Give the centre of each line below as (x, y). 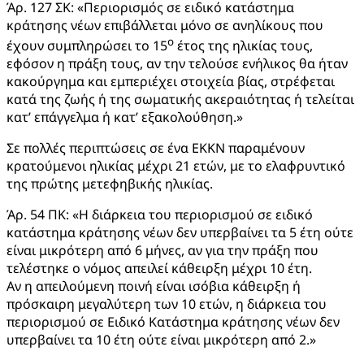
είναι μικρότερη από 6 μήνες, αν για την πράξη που (162, 251)
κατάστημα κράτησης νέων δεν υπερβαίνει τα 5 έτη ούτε (180, 233)
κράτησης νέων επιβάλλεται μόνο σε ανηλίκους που (165, 26)
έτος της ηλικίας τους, (243, 46)
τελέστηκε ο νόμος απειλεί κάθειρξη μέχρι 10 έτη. (159, 269)
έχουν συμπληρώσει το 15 (87, 46)
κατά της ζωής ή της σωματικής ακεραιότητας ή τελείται (180, 100)
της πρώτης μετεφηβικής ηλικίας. (110, 184)
